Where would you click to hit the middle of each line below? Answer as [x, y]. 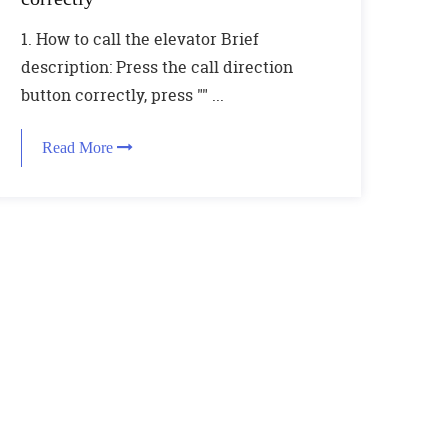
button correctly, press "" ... [122, 95]
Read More [79, 147]
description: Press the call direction [156, 67]
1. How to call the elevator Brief [139, 39]
